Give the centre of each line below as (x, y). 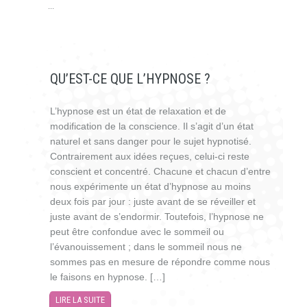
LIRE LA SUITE (80, 300)
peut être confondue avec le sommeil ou (137, 232)
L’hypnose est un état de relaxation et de (138, 111)
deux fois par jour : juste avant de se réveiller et (153, 201)
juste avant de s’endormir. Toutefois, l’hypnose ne (157, 217)
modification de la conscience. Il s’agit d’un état (152, 126)
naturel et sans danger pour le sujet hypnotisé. (151, 141)
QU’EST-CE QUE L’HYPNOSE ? (130, 79)
